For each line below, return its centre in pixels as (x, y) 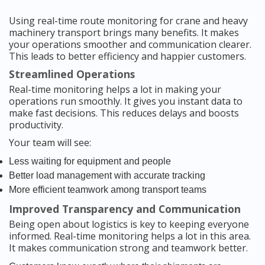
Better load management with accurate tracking (107, 176)
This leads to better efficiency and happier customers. (127, 56)
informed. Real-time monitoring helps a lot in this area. (130, 236)
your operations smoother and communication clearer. (130, 45)
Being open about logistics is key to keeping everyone (129, 224)
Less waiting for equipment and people (90, 161)
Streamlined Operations (72, 74)
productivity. (36, 125)
